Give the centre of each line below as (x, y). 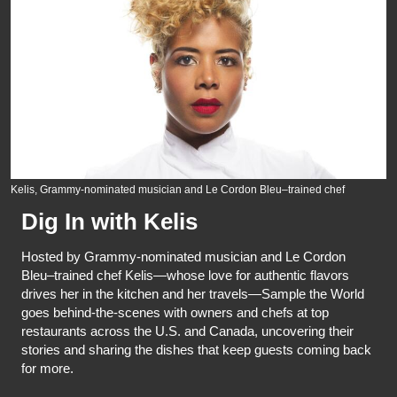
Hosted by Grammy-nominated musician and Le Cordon (183, 256)
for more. (47, 368)
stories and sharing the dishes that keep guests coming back (196, 349)
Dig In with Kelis (109, 221)
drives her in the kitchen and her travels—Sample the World (193, 293)
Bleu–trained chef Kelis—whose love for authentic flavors (185, 275)
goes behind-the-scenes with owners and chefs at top (175, 312)
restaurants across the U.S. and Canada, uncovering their (187, 331)
